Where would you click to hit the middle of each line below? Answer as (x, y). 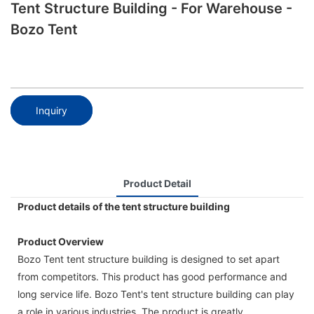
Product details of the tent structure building (124, 206)
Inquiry (52, 110)
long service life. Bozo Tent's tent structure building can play (156, 294)
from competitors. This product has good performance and (152, 276)
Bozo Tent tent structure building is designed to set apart (149, 259)
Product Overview (61, 241)
